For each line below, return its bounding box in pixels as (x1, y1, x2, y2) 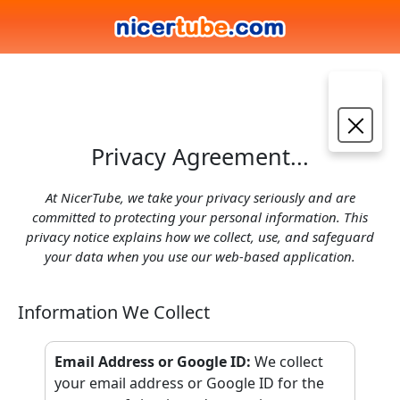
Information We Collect (18, 300, 210, 324)
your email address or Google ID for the (54, 373, 324, 393)
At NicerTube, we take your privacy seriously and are (45, 188, 355, 206)
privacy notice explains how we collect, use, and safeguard (26, 228, 374, 246)
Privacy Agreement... (91, 141, 309, 171)
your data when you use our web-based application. (45, 247, 355, 265)
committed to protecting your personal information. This (32, 208, 368, 226)
